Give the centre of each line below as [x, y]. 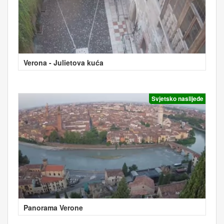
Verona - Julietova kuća [63, 63]
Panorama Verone [53, 207]
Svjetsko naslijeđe [177, 99]
